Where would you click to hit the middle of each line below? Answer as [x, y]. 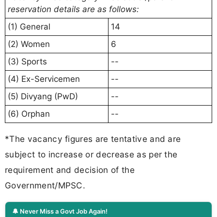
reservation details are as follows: [73, 9]
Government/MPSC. [45, 186]
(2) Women [29, 44]
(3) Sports [27, 62]
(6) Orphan [29, 114]
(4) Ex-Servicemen [44, 79]
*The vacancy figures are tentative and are [93, 139]
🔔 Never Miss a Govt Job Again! [60, 211]
